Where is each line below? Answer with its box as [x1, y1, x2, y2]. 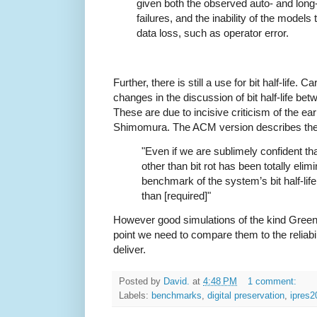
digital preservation [207, 291, 284, 301]
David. [163, 277, 190, 287]
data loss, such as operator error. [137, 27, 289, 40]
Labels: [119, 291, 151, 301]
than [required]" [142, 189, 211, 202]
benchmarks [151, 291, 202, 301]
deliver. [113, 243, 146, 255]
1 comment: [247, 277, 299, 287]
